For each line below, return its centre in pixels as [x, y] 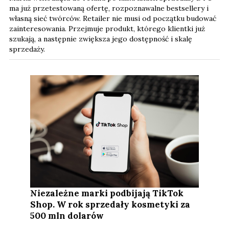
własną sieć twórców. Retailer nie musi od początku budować [113, 19]
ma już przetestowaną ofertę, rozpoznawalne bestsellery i [109, 8]
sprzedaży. [27, 49]
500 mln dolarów [67, 216]
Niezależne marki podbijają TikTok [107, 193]
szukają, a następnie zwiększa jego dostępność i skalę [101, 39]
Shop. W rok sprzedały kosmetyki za [110, 205]
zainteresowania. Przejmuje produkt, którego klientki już [107, 29]
